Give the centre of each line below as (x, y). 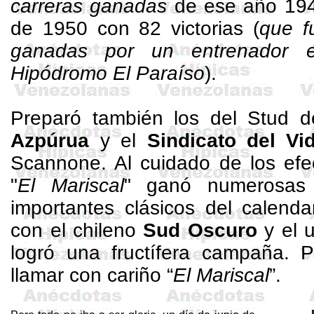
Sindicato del (211, 141)
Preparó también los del (129, 118)
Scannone (56, 163)
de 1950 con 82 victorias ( (135, 28)
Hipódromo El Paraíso (108, 73)
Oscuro (219, 230)
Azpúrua (50, 141)
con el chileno (77, 230)
